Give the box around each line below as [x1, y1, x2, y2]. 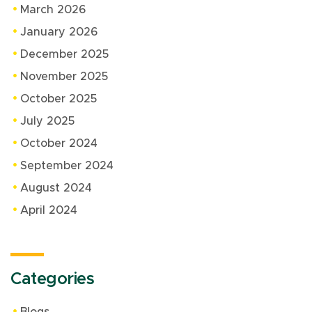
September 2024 [20, 160, 114, 172]
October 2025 [20, 93, 97, 105]
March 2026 [20, 4, 86, 16]
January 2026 [20, 26, 97, 38]
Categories [10, 271, 95, 288]
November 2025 [20, 71, 108, 83]
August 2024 [20, 182, 92, 194]
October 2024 [20, 138, 97, 150]
